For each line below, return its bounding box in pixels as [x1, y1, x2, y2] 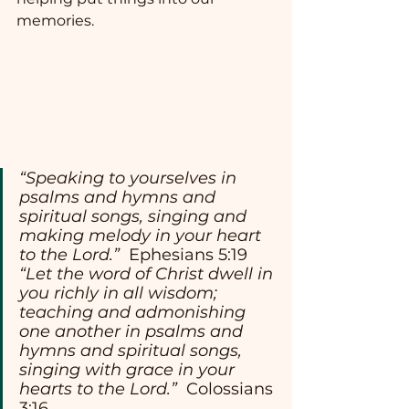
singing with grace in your [19, 359, 239, 380]
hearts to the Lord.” [19, 378, 182, 399]
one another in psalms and [19, 320, 247, 341]
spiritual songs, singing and [19, 205, 251, 226]
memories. [16, 12, 94, 30]
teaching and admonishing [19, 301, 250, 322]
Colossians [182, 378, 278, 399]
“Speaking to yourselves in [19, 167, 241, 188]
